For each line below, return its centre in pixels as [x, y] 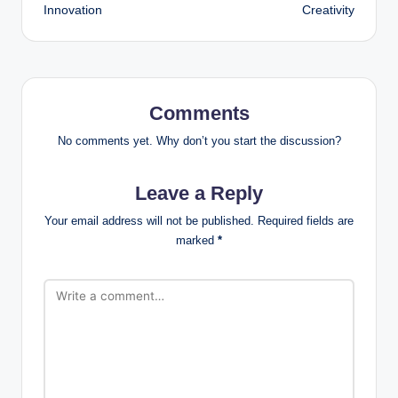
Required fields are [306, 221]
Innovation [73, 11]
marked [197, 241]
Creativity [328, 11]
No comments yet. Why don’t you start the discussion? [199, 141]
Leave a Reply [199, 194]
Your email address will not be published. [149, 221]
